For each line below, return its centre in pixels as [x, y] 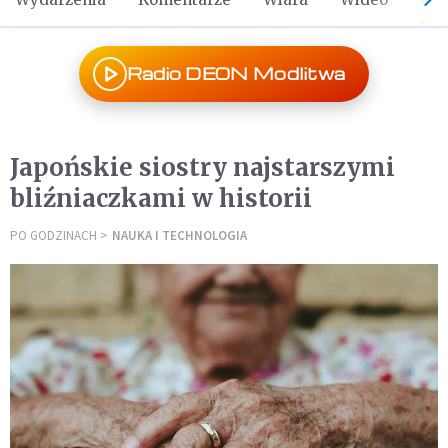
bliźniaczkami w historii [161, 198]
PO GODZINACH [53, 235]
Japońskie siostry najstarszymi [202, 167]
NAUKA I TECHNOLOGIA [179, 235]
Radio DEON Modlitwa [236, 73]
